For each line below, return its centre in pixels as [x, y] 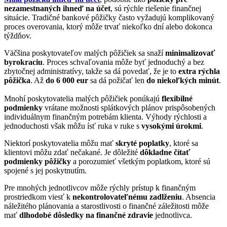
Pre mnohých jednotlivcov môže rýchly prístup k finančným [100, 187]
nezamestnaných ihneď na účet [57, 8]
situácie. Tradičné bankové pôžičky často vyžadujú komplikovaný [109, 17]
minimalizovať [190, 53]
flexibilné [177, 98]
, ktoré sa [184, 143]
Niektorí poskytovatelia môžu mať [60, 143]
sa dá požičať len [117, 80]
